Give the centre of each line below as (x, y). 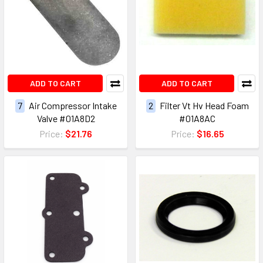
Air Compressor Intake (73, 105)
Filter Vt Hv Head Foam (204, 105)
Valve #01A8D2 (66, 118)
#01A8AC (197, 118)
